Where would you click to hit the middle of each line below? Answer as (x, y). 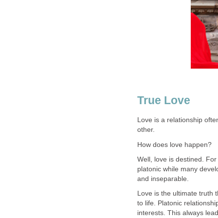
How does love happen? (174, 145)
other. (146, 130)
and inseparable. (163, 179)
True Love (164, 100)
